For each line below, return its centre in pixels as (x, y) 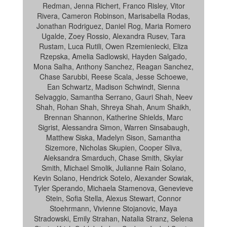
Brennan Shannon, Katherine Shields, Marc (113, 117)
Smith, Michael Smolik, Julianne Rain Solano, (113, 168)
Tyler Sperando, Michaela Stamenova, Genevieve (113, 188)
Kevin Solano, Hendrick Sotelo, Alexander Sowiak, (113, 178)
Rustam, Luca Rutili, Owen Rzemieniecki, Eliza (113, 46)
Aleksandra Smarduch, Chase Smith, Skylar (113, 158)
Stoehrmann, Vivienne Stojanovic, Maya (113, 208)
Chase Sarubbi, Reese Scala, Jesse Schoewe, (113, 77)
